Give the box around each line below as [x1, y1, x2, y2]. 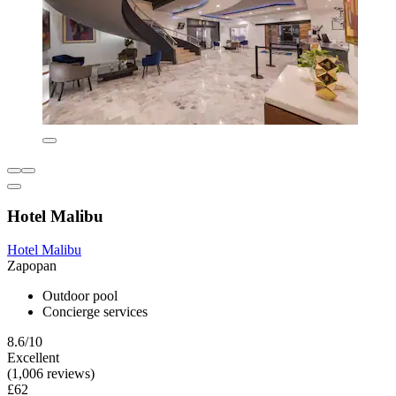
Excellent [7, 350, 59, 366]
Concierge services [42, 304, 148, 320]
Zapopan [7, 258, 57, 274]
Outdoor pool [42, 288, 118, 304]
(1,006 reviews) [7, 366, 95, 382]
